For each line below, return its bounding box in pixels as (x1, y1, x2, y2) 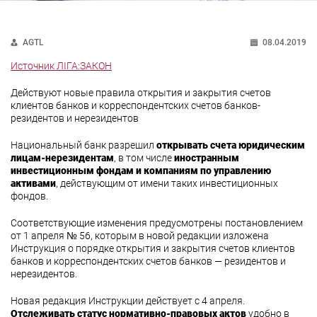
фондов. (11, 190, 48, 202)
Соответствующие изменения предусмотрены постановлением (11, 217, 303, 229)
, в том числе (114, 152, 174, 163)
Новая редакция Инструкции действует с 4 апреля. (11, 295, 245, 306)
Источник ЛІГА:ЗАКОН (11, 60, 112, 71)
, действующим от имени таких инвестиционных (56, 178, 278, 189)
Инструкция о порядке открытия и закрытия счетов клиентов (11, 243, 295, 254)
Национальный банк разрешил (11, 139, 156, 151)
